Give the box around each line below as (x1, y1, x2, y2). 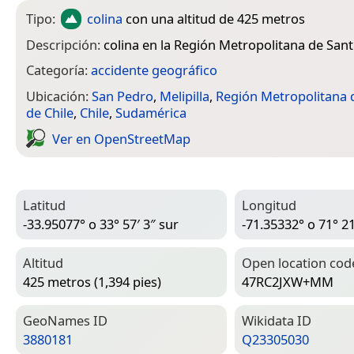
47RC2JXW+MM (242, 273, 333, 292)
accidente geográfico (91, 61, 217, 80)
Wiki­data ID (242, 311, 311, 330)
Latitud (23, 195, 66, 214)
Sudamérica (115, 103, 186, 122)
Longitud (242, 195, 296, 214)
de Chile (26, 103, 73, 122)
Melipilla (160, 86, 209, 105)
